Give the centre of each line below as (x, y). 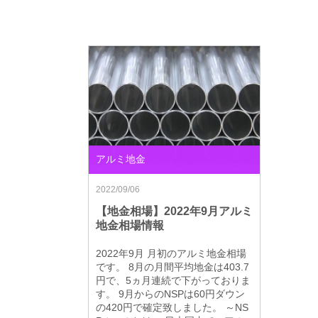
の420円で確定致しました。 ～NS (172, 307)
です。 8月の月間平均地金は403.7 (172, 267)
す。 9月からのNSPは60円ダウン (170, 294)
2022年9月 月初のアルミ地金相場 (171, 253)
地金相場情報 (130, 225)
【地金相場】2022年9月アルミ (174, 211)
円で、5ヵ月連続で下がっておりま (173, 280)
